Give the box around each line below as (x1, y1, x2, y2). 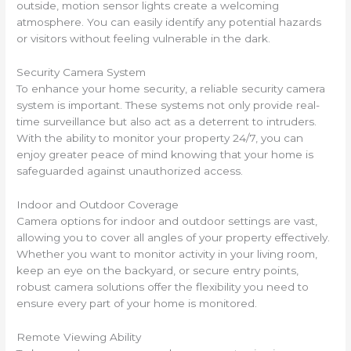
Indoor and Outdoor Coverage (16, 197, 179, 211)
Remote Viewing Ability (16, 330, 142, 343)
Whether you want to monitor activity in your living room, (16, 247, 318, 260)
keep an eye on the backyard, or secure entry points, (16, 263, 299, 277)
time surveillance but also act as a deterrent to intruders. (16, 115, 317, 128)
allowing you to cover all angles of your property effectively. (16, 230, 331, 244)
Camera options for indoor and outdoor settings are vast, (16, 214, 318, 227)
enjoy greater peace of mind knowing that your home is (16, 148, 314, 161)
